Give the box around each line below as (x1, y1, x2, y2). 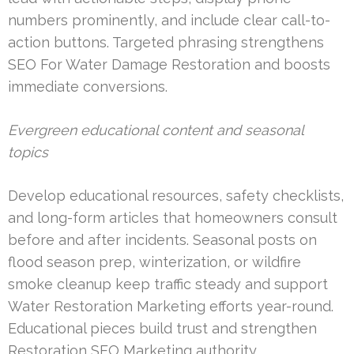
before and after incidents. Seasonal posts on (8, 231, 317, 248)
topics (8, 143, 48, 160)
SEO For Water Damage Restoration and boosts (8, 55, 330, 73)
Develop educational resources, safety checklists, (8, 186, 344, 204)
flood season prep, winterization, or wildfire (8, 253, 301, 270)
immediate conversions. (8, 77, 168, 95)
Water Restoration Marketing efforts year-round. (8, 297, 333, 314)
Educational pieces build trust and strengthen (8, 319, 317, 337)
